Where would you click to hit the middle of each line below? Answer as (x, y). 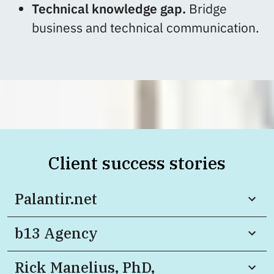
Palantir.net (56, 198)
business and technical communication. (146, 28)
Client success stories (137, 163)
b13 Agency (56, 233)
